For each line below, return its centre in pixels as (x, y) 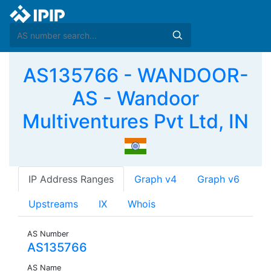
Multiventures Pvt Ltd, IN (135, 121)
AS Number (48, 234)
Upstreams (53, 204)
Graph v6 (218, 179)
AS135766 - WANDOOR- (135, 75)
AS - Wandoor (135, 98)
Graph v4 (155, 179)
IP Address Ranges (71, 179)
